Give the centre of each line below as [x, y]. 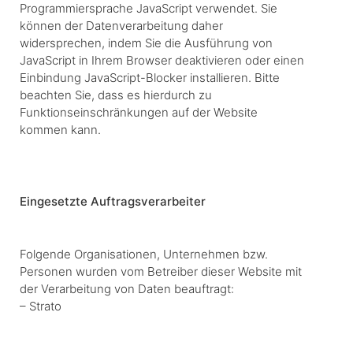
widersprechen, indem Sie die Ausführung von [146, 43]
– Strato [41, 306]
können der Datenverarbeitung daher [121, 25]
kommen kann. [60, 129]
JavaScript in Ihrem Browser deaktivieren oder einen [162, 60]
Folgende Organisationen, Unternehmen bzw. [144, 254]
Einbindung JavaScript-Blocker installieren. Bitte [150, 77]
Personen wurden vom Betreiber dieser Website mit [161, 271]
